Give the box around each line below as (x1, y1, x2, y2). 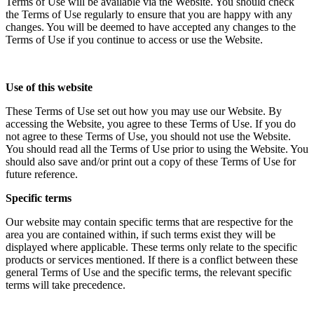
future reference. (6, 168, 78, 181)
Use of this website (6, 81, 93, 94)
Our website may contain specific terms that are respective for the (6, 216, 293, 228)
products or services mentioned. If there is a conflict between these (6, 254, 298, 266)
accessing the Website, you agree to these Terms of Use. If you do (6, 118, 296, 130)
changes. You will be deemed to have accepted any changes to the (6, 21, 296, 34)
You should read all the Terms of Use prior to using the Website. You (6, 143, 308, 156)
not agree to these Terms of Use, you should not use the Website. (6, 130, 291, 143)
